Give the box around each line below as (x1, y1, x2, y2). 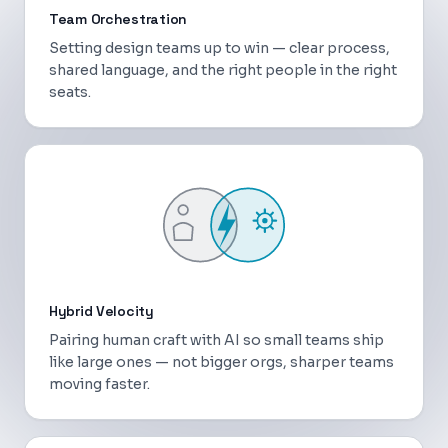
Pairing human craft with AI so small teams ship (49, 331, 384, 349)
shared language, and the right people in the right (49, 61, 397, 79)
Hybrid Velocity (49, 302, 154, 320)
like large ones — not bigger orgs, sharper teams (49, 353, 394, 371)
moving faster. (49, 375, 150, 393)
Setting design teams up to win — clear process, (49, 39, 390, 57)
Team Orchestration (49, 10, 187, 28)
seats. (49, 83, 91, 101)
